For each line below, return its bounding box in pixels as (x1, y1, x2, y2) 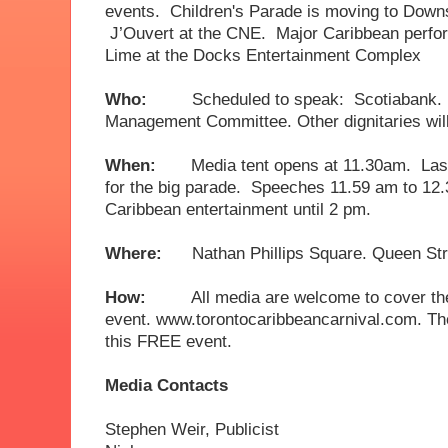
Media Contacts (105, 375, 228, 395)
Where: (105, 243, 192, 263)
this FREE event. (105, 331, 237, 351)
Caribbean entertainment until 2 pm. (105, 199, 371, 219)
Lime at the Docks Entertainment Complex (105, 45, 446, 65)
